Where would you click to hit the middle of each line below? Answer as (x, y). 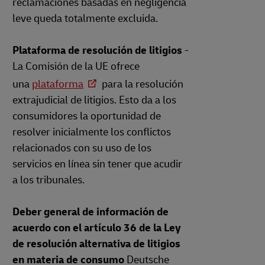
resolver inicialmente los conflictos (92, 132)
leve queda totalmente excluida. (85, 19)
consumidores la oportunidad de (87, 116)
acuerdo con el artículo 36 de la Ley (97, 228)
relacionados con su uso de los (82, 148)
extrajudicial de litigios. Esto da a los (94, 100)
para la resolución (141, 84)
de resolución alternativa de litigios (96, 244)
